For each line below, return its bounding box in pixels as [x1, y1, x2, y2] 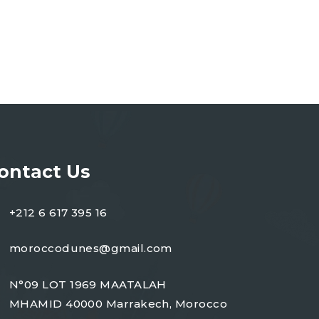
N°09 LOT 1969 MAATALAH [9, 278, 167, 291]
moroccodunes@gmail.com [9, 241, 172, 255]
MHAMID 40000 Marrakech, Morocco [9, 297, 227, 310]
